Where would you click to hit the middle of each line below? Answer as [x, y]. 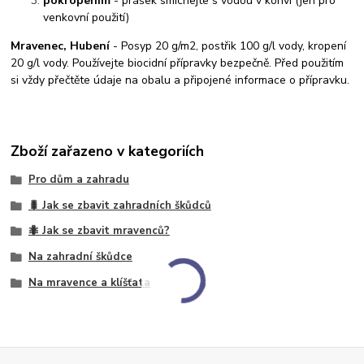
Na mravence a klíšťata [89, 282]
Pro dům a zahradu [78, 179]
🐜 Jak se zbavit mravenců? [99, 231]
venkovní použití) [87, 18]
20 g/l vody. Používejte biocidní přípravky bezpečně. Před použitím [178, 63]
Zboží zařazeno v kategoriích [108, 151]
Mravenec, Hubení [61, 46]
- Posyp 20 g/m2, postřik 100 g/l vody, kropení [228, 46]
